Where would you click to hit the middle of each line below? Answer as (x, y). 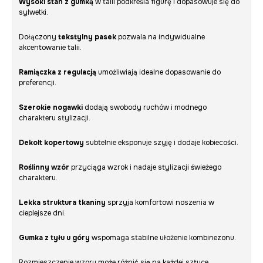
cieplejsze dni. (42, 213)
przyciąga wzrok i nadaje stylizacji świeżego (145, 168)
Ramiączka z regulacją (58, 73)
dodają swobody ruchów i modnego (145, 108)
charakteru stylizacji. (55, 118)
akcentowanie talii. (50, 48)
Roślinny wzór (44, 168)
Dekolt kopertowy (51, 143)
